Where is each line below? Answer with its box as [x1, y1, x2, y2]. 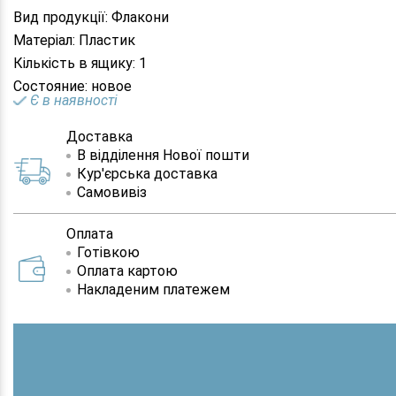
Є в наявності [30, 92, 118, 109]
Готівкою [77, 244, 140, 261]
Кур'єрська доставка [77, 165, 217, 182]
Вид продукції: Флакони [13, 9, 169, 26]
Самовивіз [77, 184, 147, 201]
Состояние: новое [13, 78, 132, 95]
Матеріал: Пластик [13, 32, 135, 49]
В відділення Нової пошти [77, 147, 249, 164]
